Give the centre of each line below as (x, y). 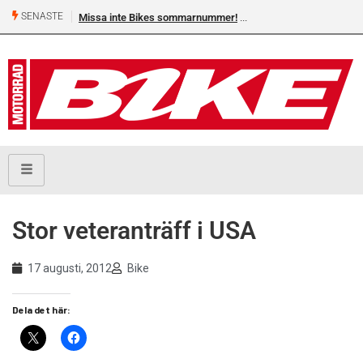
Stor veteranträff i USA (134, 231)
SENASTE (41, 17)
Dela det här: (41, 310)
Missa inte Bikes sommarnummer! (158, 17)
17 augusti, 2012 (70, 269)
